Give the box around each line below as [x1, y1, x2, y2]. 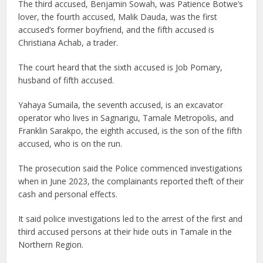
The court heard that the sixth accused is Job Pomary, [18, 61, 223, 73]
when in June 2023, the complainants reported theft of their [18, 175, 244, 187]
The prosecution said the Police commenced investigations [18, 162, 243, 174]
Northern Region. [18, 238, 84, 250]
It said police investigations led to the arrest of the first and [18, 213, 243, 224]
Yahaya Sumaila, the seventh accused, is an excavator [18, 99, 224, 110]
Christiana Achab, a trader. [18, 36, 119, 48]
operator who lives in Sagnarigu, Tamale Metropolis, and [18, 112, 234, 123]
